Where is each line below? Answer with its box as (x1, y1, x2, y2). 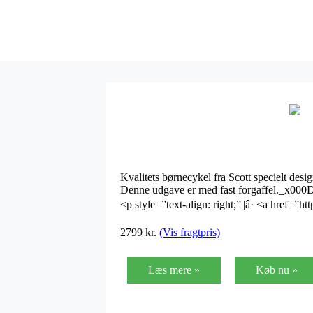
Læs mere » (148, 263, 200, 276)
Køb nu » (256, 263, 298, 276)
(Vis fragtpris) (159, 226, 220, 238)
